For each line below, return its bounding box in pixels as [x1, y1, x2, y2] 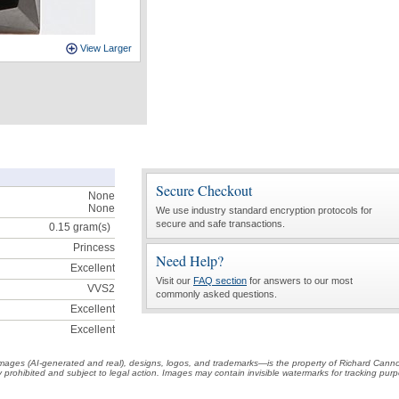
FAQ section [193, 275, 247, 286]
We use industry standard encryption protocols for [156, 205, 372, 216]
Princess [73, 241, 115, 254]
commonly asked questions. [156, 289, 277, 299]
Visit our [156, 275, 193, 286]
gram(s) [70, 221, 110, 233]
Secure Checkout [156, 181, 252, 199]
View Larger [80, 43, 132, 53]
